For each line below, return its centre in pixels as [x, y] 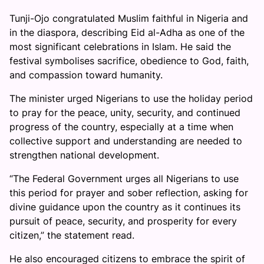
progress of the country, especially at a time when [121, 127]
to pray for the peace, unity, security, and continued [125, 113]
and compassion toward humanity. [86, 75]
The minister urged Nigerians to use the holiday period [131, 98]
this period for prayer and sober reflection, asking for [129, 193]
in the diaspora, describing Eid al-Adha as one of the [127, 32]
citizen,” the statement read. [72, 235]
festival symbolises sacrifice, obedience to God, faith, [129, 61]
